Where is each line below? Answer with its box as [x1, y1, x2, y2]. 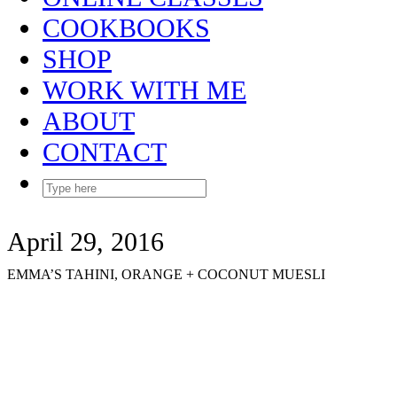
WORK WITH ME [43, 75, 246, 106]
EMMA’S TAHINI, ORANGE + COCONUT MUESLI [7, 267, 325, 283]
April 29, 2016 [7, 226, 164, 257]
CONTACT [43, 137, 167, 168]
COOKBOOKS [43, 13, 210, 44]
